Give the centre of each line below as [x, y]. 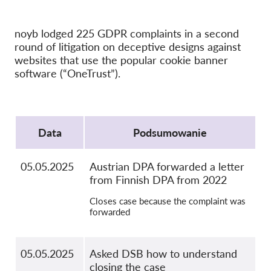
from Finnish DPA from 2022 [158, 180]
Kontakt [121, 54]
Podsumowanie [170, 133]
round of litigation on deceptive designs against [128, 47]
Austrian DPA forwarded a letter [167, 167]
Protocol [35, 112]
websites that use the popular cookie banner [121, 60]
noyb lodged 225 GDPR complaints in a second [127, 34]
